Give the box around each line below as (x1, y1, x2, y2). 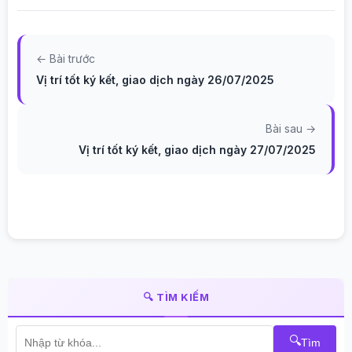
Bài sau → (266, 122, 316, 135)
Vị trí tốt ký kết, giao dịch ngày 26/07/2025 (36, 73, 274, 86)
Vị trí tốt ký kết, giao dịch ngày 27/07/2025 (79, 143, 316, 156)
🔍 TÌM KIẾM (143, 291, 209, 303)
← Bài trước (36, 52, 95, 65)
